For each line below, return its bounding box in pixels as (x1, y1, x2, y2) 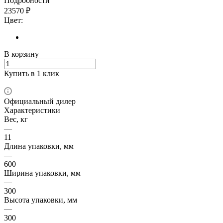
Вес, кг (4, 114, 28, 123)
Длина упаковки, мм (4, 141, 74, 150)
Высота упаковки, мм (4, 195, 77, 204)
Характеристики (4, 106, 60, 114)
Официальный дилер (4, 97, 76, 106)
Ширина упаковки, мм (4, 168, 81, 177)
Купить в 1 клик (4, 69, 59, 78)
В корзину (4, 49, 39, 58)
